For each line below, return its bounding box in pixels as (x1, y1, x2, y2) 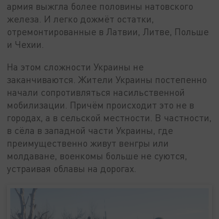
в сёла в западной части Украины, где (7, 125, 174, 136)
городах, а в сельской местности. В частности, (7, 112, 212, 124)
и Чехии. (7, 39, 44, 50)
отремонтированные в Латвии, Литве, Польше (7, 26, 209, 38)
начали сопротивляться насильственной (7, 87, 185, 98)
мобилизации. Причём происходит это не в (7, 99, 195, 111)
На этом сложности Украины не (7, 61, 144, 73)
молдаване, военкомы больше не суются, (7, 150, 188, 162)
